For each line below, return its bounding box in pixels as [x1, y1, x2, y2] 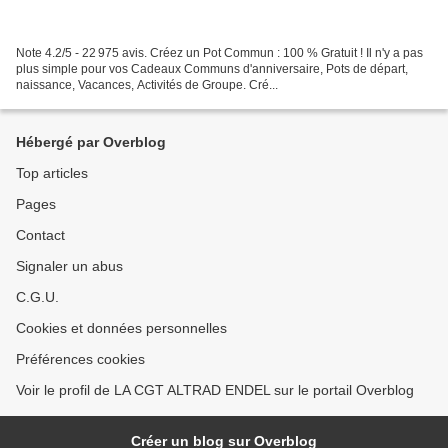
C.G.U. [16, 289, 59, 305]
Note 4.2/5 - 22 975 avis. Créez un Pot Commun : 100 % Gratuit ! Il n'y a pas [16, 45, 423, 60]
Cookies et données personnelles [16, 320, 227, 336]
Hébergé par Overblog [16, 134, 166, 150]
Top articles [16, 165, 88, 181]
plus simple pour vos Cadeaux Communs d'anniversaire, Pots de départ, [16, 61, 408, 76]
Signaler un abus [16, 258, 123, 274]
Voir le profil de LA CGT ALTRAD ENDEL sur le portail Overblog [16, 382, 414, 398]
